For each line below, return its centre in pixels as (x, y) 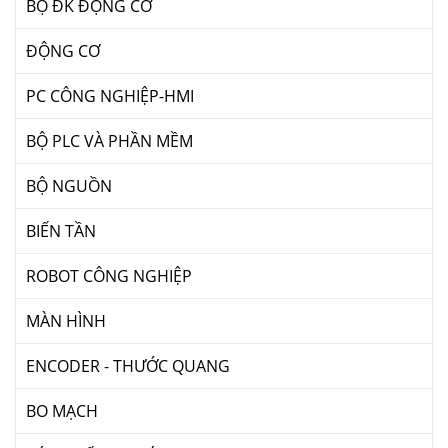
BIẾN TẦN (61, 231)
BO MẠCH (62, 411)
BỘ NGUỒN (69, 186)
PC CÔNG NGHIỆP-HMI (110, 96)
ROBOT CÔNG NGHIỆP (109, 276)
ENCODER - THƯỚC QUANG (128, 366)
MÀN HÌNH (66, 321)
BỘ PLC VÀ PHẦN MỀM (109, 141)
